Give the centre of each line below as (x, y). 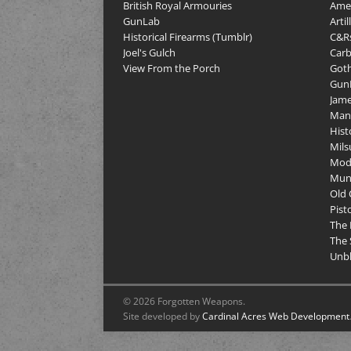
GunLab (141, 22)
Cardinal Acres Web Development (276, 317)
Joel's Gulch (149, 53)
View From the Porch (172, 69)
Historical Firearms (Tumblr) (188, 37)
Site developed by (163, 317)
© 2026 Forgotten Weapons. (184, 302)
